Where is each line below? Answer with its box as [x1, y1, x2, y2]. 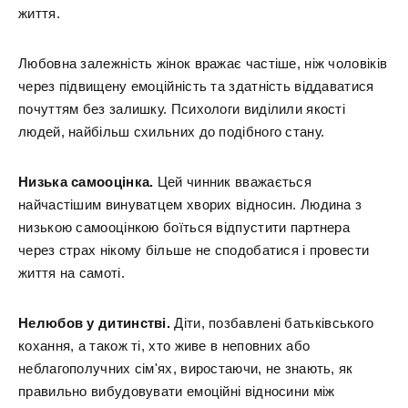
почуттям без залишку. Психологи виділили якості [18, 101, 346, 117]
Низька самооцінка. [18, 174, 158, 189]
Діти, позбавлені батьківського [174, 315, 374, 331]
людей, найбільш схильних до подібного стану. [18, 124, 325, 139]
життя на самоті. [18, 265, 125, 280]
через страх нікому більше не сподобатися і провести [18, 242, 370, 258]
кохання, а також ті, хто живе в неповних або [18, 338, 311, 353]
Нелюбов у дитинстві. [18, 315, 175, 331]
